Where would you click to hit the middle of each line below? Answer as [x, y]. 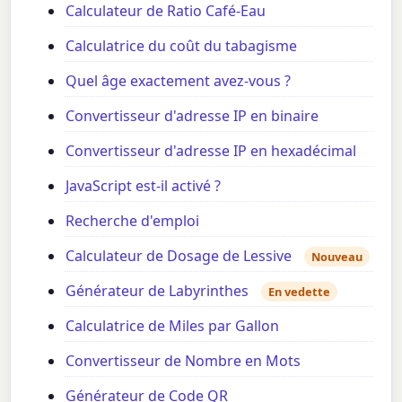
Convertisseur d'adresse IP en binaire [192, 116]
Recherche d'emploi [133, 221]
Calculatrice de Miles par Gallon [173, 326]
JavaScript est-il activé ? [144, 186]
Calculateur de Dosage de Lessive [179, 256]
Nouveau [337, 257]
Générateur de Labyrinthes [157, 291]
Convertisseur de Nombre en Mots [184, 361]
